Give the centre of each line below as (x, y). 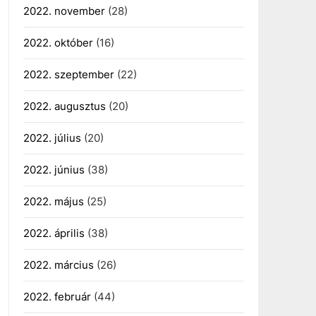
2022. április (54, 233)
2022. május (53, 201)
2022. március (58, 265)
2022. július (52, 138)
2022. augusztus (64, 106)
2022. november (64, 11)
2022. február (57, 297)
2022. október (58, 43)
